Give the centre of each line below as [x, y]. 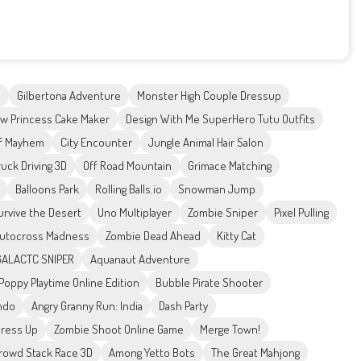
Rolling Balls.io [129, 189]
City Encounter [96, 143]
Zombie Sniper [223, 213]
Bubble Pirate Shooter [209, 283]
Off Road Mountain [127, 166]
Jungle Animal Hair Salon [206, 143]
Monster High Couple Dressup [209, 96]
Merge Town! [230, 330]
